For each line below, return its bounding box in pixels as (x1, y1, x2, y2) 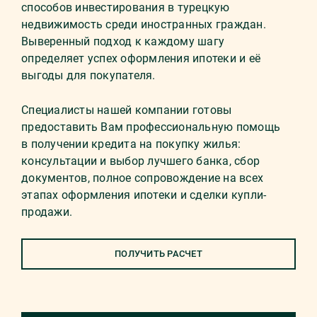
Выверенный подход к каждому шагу (21, 35, 224, 48)
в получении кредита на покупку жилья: (21, 137, 241, 151)
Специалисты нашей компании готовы (21, 103, 232, 117)
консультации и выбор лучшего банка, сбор (21, 154, 260, 168)
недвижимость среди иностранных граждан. (21, 18, 266, 31)
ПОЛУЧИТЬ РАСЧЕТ (115, 248, 202, 259)
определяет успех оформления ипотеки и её (21, 52, 260, 65)
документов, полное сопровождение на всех (21, 171, 263, 185)
